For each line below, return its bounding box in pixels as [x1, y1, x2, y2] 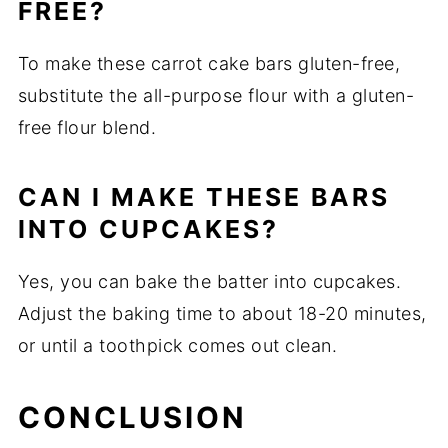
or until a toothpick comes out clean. [17, 335, 338, 357]
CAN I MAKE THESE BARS [17, 182, 390, 213]
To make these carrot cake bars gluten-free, [17, 53, 401, 75]
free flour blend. [17, 117, 157, 139]
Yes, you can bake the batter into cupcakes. [17, 271, 402, 293]
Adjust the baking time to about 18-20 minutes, [17, 303, 427, 325]
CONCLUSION [17, 400, 247, 436]
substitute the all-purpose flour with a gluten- [17, 85, 415, 107]
